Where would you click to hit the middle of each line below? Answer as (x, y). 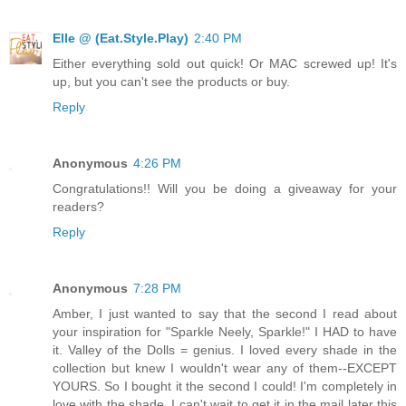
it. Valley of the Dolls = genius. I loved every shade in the (225, 349)
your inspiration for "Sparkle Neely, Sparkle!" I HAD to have (225, 331)
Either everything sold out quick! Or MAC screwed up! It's (225, 63)
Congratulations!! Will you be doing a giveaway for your (225, 188)
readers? (78, 206)
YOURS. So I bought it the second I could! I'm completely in (225, 386)
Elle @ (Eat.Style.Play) (121, 38)
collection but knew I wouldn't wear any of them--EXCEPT (225, 367)
